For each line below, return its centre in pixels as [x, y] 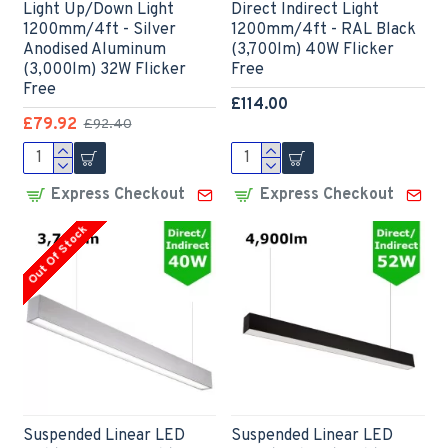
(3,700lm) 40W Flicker [313, 50]
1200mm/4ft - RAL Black [324, 30]
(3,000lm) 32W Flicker [104, 70]
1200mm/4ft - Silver [99, 30]
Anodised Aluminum [94, 50]
